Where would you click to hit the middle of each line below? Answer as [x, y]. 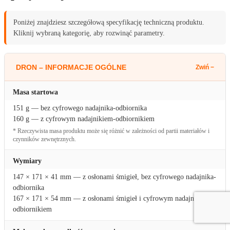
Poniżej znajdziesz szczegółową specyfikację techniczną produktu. [109, 23]
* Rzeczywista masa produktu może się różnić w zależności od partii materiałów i [111, 131]
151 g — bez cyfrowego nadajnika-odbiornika [80, 108]
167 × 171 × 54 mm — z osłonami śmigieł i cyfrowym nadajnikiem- [113, 199]
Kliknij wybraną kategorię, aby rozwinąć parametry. [89, 33]
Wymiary [27, 161]
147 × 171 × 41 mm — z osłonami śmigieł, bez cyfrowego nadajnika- [114, 177]
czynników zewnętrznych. [44, 140]
